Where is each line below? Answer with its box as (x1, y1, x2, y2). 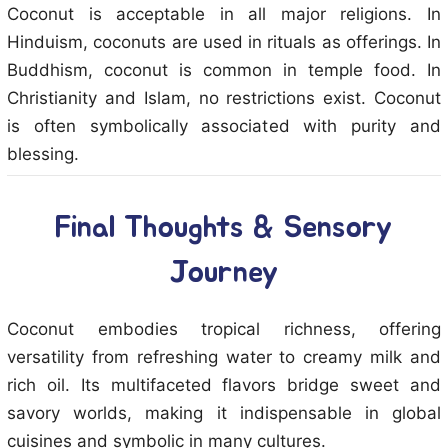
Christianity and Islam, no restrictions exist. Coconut (7, 88, 441, 108)
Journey (169, 258, 279, 288)
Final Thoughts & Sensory (55, 213, 393, 243)
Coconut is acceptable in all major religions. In (7, 4, 441, 24)
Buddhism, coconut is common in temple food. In (7, 60, 441, 80)
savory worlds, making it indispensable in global (7, 403, 441, 423)
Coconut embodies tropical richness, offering (7, 319, 441, 339)
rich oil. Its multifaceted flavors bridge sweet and (7, 375, 441, 395)
